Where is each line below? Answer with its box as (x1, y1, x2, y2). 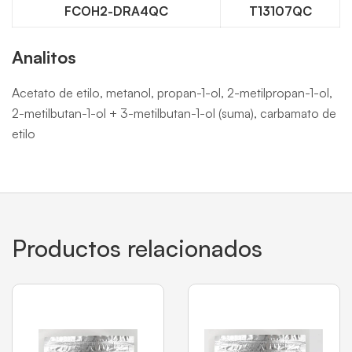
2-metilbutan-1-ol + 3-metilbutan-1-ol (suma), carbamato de (12, 105, 336, 121)
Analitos (12, 46, 76, 68)
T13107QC (248, 3, 312, 19)
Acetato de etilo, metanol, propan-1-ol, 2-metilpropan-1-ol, (12, 85, 332, 101)
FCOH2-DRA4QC (64, 3, 168, 19)
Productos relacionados (12, 233, 262, 262)
